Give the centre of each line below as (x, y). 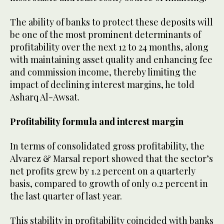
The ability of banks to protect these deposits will (111, 22)
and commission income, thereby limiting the (103, 72)
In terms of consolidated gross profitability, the (107, 146)
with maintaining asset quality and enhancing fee (111, 60)
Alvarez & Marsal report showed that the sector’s (111, 159)
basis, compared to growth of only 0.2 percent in (109, 184)
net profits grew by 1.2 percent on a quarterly (103, 171)
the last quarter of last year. (66, 196)
